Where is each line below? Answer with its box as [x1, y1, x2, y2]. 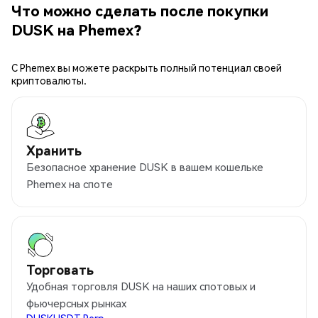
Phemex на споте [26, 177, 113, 192]
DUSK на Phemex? [11, 19, 141, 39]
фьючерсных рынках [26, 296, 126, 311]
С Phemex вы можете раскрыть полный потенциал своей [11, 61, 282, 75]
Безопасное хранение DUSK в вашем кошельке [26, 160, 263, 175]
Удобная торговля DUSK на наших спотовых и [26, 279, 256, 294]
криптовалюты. [11, 74, 87, 87]
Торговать [26, 261, 94, 278]
